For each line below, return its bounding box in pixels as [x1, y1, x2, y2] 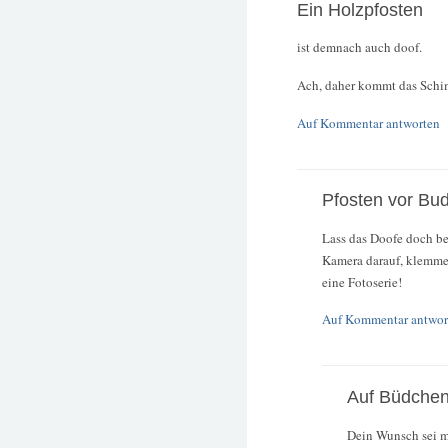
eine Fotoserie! [322, 272, 402, 291]
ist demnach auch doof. [297, 38, 422, 57]
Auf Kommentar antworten [297, 113, 440, 132]
